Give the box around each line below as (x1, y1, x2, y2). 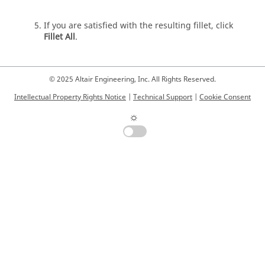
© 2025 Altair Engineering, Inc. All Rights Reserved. (49, 74, 216, 85)
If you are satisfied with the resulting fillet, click (44, 19, 233, 32)
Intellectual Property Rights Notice (14, 92, 126, 102)
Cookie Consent (199, 92, 251, 102)
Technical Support (133, 92, 192, 102)
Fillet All (44, 30, 75, 43)
